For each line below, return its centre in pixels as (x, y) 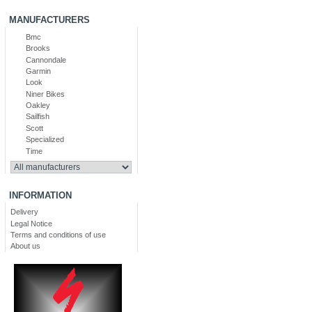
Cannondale (46, 60)
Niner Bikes (46, 94)
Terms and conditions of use (58, 235)
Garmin (39, 71)
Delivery (25, 212)
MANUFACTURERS (50, 20)
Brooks (38, 48)
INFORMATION (41, 195)
